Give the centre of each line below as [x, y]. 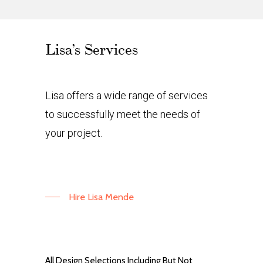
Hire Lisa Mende [102, 196]
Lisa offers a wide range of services [127, 95]
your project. [74, 133]
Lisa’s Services [92, 49]
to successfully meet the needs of [123, 114]
